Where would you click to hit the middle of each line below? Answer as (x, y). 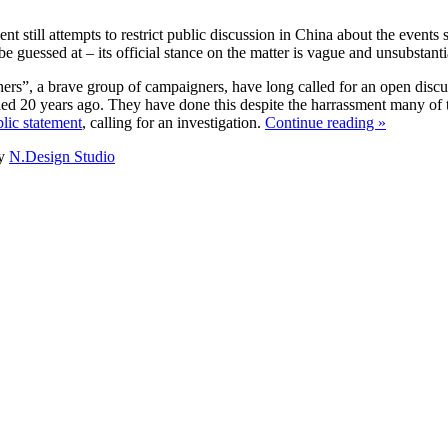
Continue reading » (325, 122)
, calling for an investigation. (173, 122)
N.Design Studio (62, 156)
